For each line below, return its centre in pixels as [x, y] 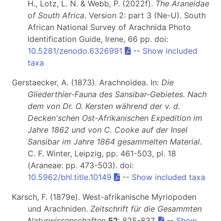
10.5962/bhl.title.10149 [70, 177]
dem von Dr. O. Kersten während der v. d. [104, 106]
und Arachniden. [59, 208]
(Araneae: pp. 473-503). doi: [81, 165]
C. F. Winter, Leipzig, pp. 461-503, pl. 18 [102, 153]
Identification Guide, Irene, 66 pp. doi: [98, 39]
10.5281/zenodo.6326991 [75, 51]
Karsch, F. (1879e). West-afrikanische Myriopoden [104, 197]
